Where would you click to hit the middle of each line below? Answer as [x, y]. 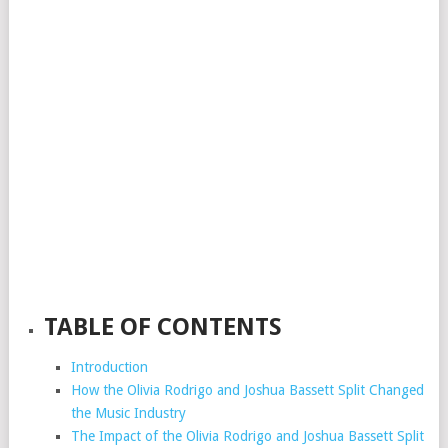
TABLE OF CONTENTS [163, 327]
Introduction [109, 367]
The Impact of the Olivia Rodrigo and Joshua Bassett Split [247, 436]
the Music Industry [128, 413]
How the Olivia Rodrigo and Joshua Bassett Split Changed [247, 390]
